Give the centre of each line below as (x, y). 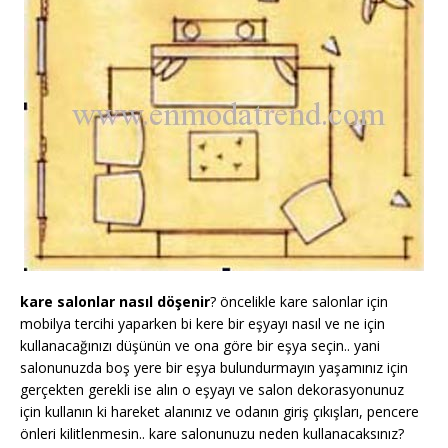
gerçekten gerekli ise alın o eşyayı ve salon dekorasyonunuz (212, 389)
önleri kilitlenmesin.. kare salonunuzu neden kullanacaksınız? (212, 433)
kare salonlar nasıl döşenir (115, 301)
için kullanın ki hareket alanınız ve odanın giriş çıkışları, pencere (219, 411)
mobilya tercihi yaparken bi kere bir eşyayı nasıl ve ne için (202, 323)
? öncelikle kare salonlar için (299, 301)
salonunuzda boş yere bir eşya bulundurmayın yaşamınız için (214, 367)
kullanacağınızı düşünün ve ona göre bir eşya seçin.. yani (200, 345)
